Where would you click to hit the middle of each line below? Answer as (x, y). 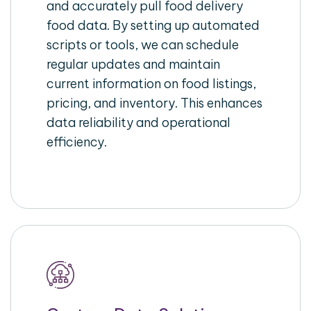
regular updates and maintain (134, 65)
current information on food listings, (152, 84)
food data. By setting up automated (153, 26)
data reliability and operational (139, 123)
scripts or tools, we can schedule (143, 45)
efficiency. (77, 142)
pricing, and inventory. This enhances (155, 103)
